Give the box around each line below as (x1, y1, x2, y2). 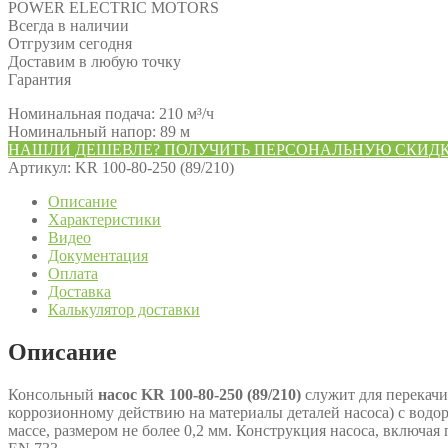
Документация (48, 246, 148, 264)
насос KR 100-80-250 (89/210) (98, 385, 301, 403)
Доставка (48, 282, 111, 300)
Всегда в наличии (8, 16, 129, 34)
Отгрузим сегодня (8, 34, 132, 52)
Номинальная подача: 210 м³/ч (8, 104, 214, 122)
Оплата (48, 264, 98, 282)
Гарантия (8, 70, 71, 88)
